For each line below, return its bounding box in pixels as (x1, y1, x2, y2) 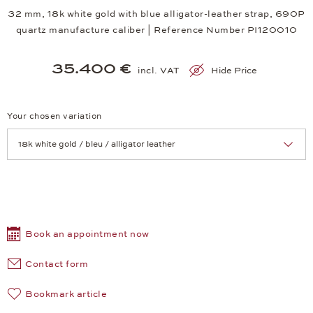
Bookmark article (25, 289, 107, 300)
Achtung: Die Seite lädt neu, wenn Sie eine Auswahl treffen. (7, 162, 291, 174)
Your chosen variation (7, 111, 102, 122)
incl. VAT (138, 65, 180, 77)
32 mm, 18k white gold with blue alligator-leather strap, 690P (8, 8, 305, 20)
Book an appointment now (25, 228, 150, 240)
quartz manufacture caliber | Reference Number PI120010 (15, 24, 298, 36)
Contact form (25, 259, 88, 270)
